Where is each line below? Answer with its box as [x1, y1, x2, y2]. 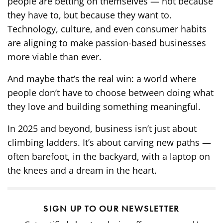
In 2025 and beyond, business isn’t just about [7, 122, 197, 135]
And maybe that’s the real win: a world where [7, 73, 197, 85]
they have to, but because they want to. [7, 9, 172, 21]
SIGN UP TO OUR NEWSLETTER [43, 203, 180, 215]
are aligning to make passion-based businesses [7, 37, 207, 49]
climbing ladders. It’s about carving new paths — [7, 136, 212, 149]
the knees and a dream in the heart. [7, 164, 157, 177]
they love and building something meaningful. [7, 101, 201, 113]
